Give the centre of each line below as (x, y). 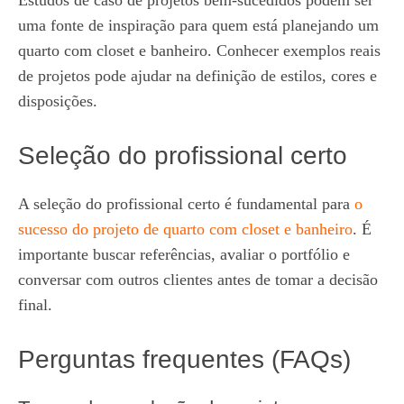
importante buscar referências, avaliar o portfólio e (184, 254)
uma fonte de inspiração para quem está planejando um (198, 25)
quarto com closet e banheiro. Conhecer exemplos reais (199, 50)
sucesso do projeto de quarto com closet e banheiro (185, 229)
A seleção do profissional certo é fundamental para (186, 204)
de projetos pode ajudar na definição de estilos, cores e (197, 76)
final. (35, 305)
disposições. (58, 101)
